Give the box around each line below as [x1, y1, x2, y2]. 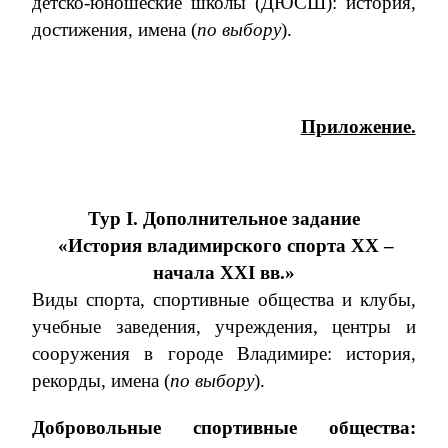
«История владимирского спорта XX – [58, 235, 394, 256]
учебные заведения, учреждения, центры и [32, 316, 416, 337]
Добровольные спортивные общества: [32, 417, 416, 438]
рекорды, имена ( [32, 370, 171, 391]
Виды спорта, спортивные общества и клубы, [32, 289, 416, 310]
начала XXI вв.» [153, 262, 295, 283]
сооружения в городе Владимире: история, [32, 343, 416, 364]
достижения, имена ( [32, 19, 198, 40]
